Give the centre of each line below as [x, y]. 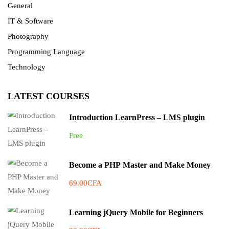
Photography [28, 36]
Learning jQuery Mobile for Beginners [136, 212]
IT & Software [30, 21]
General [20, 6]
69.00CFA [85, 183]
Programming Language [46, 52]
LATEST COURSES [49, 96]
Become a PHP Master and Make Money [140, 165]
